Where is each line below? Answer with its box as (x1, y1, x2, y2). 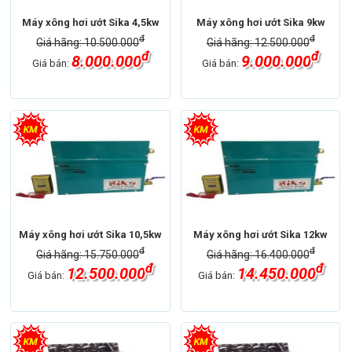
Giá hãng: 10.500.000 (36, 36, 140, 49)
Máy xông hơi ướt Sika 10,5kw (19, 228, 163, 240)
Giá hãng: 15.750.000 (36, 248, 140, 262)
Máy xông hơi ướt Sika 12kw (193, 228, 328, 240)
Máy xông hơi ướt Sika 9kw (196, 16, 325, 28)
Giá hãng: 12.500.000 (206, 36, 310, 49)
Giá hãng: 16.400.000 (206, 248, 310, 262)
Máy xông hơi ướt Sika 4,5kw (21, 16, 159, 28)
